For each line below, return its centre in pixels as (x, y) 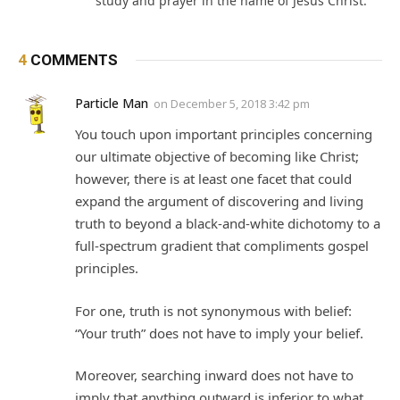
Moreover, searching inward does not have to (214, 375)
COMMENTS (72, 60)
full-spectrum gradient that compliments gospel (222, 246)
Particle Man (112, 104)
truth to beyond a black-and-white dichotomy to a (228, 224)
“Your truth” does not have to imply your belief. (219, 333)
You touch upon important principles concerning (224, 134)
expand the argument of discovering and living (219, 201)
